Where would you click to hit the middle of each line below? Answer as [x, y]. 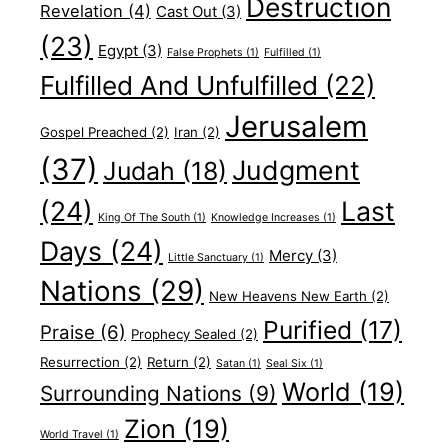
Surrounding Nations [141, 393]
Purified [307, 330]
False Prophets [205, 52]
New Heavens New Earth [288, 296]
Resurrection [80, 362]
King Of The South [144, 217]
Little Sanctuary [208, 257]
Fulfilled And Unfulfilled [179, 85]
